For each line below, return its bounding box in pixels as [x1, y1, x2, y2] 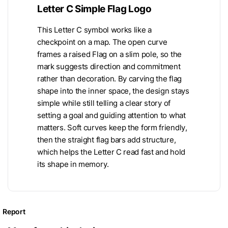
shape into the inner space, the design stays [37, 86, 189, 96]
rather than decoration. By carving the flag [37, 74, 182, 83]
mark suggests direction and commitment [37, 62, 181, 71]
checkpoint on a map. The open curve [37, 37, 167, 47]
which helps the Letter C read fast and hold [37, 147, 185, 157]
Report [3, 207, 25, 216]
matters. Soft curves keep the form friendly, [37, 123, 187, 132]
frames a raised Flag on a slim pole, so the [37, 49, 182, 59]
